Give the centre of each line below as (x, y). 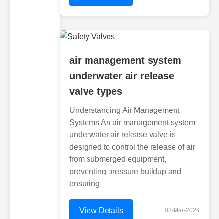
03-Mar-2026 (182, 210)
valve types (96, 91)
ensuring (85, 184)
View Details (101, 210)
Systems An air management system (132, 122)
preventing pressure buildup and (125, 171)
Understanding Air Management (124, 110)
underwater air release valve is (122, 135)
